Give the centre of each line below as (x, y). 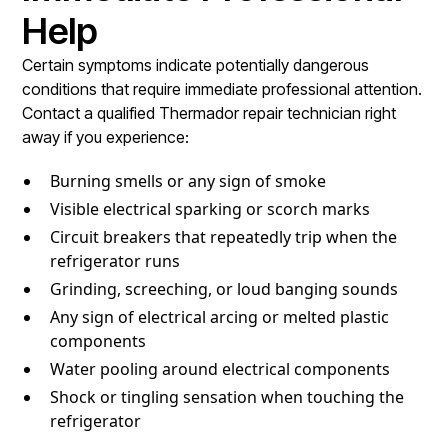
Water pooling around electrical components (220, 368)
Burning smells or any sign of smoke (188, 180)
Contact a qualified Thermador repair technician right (209, 112)
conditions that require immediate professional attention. (222, 88)
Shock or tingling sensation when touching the (227, 396)
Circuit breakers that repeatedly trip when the (224, 236)
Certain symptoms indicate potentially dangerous (196, 64)
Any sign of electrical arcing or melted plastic (220, 316)
